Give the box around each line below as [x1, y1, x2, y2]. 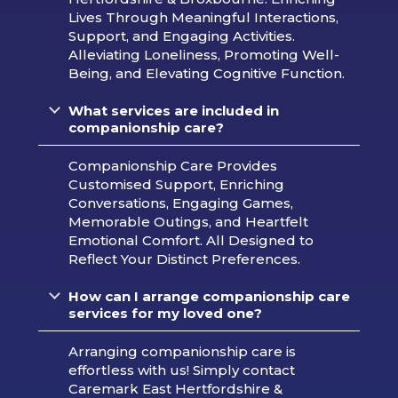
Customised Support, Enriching [68, 176, 284, 194]
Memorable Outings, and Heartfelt [68, 213, 308, 231]
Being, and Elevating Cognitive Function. [68, 65, 345, 83]
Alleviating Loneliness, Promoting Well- [68, 46, 339, 64]
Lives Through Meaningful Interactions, [68, 9, 338, 27]
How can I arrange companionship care [68, 288, 350, 306]
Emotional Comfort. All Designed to [68, 232, 314, 250]
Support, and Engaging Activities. [68, 28, 295, 45]
